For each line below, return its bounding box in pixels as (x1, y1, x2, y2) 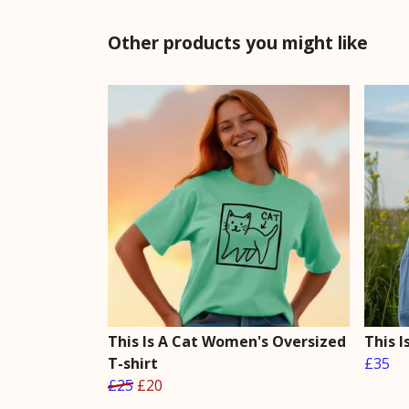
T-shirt (108, 352, 158, 373)
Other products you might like (108, 29, 368, 55)
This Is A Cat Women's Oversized (108, 330, 346, 351)
